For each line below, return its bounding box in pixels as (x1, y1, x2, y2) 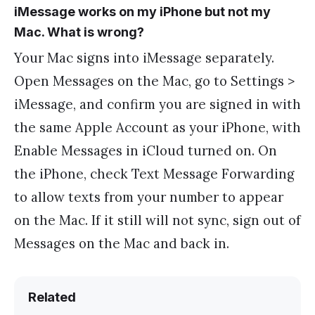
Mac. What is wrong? (14, 24, 144, 39)
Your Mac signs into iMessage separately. (14, 49, 274, 66)
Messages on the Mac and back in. (14, 234, 229, 252)
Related (28, 288, 76, 304)
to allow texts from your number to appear (14, 188, 283, 205)
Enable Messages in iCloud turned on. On (14, 141, 277, 159)
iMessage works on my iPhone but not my (14, 4, 271, 19)
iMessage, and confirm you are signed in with (14, 95, 301, 112)
